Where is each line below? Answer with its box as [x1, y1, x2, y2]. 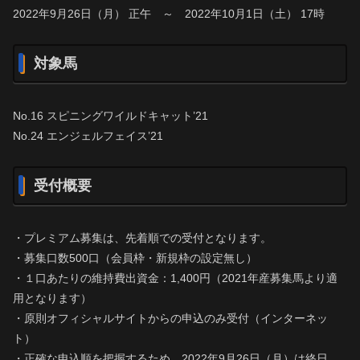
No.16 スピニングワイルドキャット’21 [13, 109, 208, 123]
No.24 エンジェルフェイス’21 [13, 129, 163, 143]
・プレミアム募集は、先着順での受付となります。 [13, 231, 272, 245]
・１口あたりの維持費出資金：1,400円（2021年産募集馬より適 [13, 272, 337, 285]
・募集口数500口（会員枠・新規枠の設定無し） [13, 252, 257, 265]
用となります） [13, 292, 92, 305]
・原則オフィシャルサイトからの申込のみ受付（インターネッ [13, 312, 328, 325]
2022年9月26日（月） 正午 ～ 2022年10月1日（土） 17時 [13, 7, 325, 21]
